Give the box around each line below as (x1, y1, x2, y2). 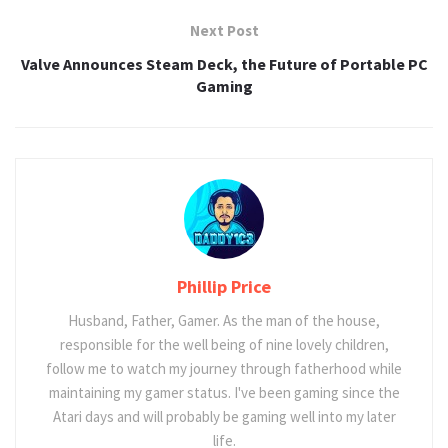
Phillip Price (177, 274, 271, 298)
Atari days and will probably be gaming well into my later (52, 406, 396, 426)
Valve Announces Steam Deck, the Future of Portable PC (20, 53, 428, 74)
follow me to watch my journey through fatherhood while (46, 358, 402, 378)
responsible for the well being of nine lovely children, (59, 334, 389, 354)
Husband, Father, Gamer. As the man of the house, (68, 310, 380, 330)
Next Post (189, 20, 259, 40)
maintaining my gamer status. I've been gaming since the (48, 382, 400, 402)
